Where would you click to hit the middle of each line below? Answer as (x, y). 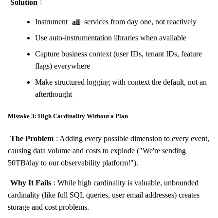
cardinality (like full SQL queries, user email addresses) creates (104, 195)
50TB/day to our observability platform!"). (73, 163)
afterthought (54, 94)
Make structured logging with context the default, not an (121, 82)
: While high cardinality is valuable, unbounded (126, 182)
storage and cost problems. (48, 207)
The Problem (32, 138)
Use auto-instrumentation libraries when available (111, 38)
